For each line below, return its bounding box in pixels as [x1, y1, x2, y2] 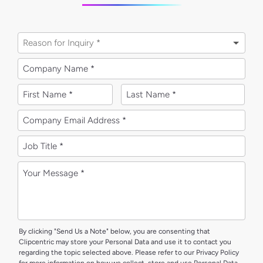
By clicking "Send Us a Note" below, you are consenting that [19, 227, 210, 235]
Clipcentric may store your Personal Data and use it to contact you [19, 237, 231, 246]
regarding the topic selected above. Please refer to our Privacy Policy [19, 248, 239, 257]
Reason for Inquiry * [23, 37, 100, 48]
